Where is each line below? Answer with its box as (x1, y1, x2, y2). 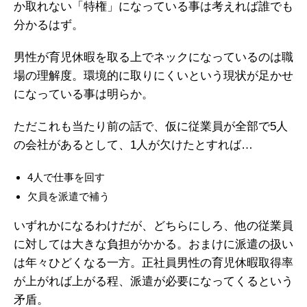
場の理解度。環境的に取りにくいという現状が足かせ (14, 69, 293, 82)
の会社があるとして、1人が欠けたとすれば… (14, 138, 253, 151)
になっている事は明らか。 (14, 88, 153, 101)
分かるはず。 (14, 19, 84, 32)
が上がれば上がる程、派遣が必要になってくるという (14, 275, 293, 288)
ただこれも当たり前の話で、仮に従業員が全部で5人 (14, 120, 288, 133)
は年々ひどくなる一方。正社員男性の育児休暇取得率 (14, 256, 293, 269)
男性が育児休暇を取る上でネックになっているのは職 (14, 51, 293, 64)
